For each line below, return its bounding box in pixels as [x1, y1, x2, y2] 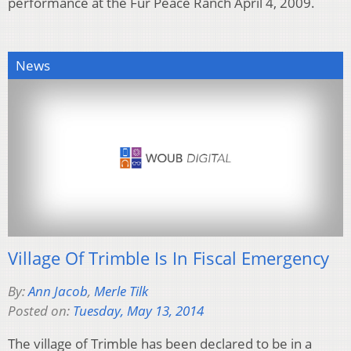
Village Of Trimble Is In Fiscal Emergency [8, 245, 329, 270]
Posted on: [8, 301, 73, 320]
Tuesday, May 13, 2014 [73, 301, 204, 320]
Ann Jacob [28, 281, 88, 300]
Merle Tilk [94, 281, 148, 300]
